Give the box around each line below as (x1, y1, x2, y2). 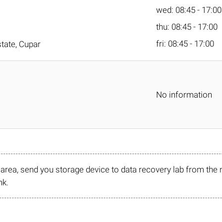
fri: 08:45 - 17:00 (156, 39, 214, 49)
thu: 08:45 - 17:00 (156, 22, 218, 32)
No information (156, 90, 212, 100)
